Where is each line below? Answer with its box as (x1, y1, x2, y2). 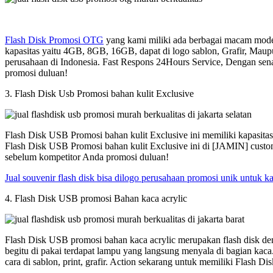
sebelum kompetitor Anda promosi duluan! (5, 151, 169, 162)
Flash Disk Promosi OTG (5, 34, 104, 45)
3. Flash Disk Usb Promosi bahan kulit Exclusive (5, 88, 194, 99)
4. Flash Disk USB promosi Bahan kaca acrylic (5, 193, 187, 204)
